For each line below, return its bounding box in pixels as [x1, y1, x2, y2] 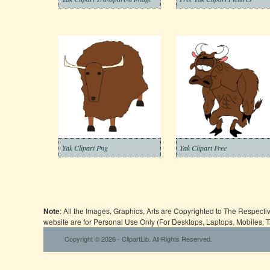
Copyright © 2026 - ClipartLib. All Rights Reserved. [64, 234, 212, 243]
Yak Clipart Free [180, 143, 227, 152]
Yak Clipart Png [62, 143, 108, 152]
